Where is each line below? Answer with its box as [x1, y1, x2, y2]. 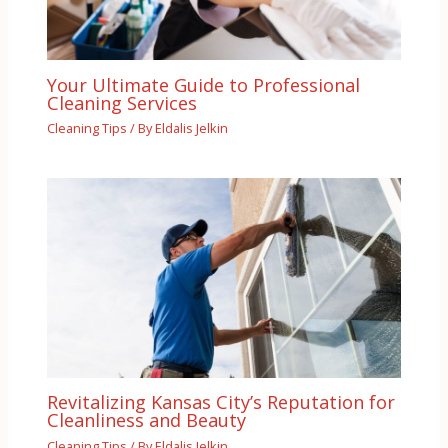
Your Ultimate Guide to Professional [47, 72, 361, 97]
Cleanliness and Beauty [47, 408, 247, 433]
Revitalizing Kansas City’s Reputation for [47, 390, 396, 415]
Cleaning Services [47, 90, 198, 115]
